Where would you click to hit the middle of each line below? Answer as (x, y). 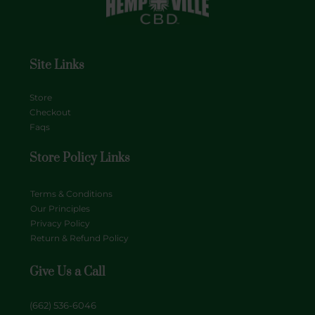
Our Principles (60, 208)
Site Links (57, 66)
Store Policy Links (80, 159)
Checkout (50, 112)
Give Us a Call (67, 272)
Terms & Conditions (71, 193)
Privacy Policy (60, 223)
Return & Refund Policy (79, 238)
